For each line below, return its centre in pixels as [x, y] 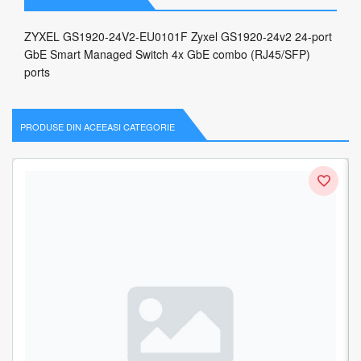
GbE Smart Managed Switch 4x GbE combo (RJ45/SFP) [167, 54]
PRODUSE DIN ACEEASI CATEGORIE [98, 127]
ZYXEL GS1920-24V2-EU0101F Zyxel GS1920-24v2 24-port [178, 36]
